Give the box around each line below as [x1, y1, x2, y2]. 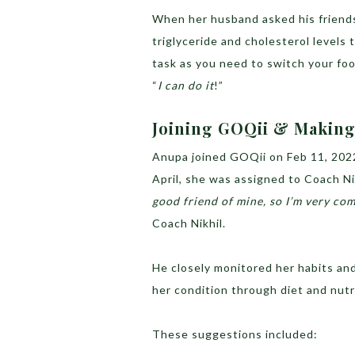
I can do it [158, 78, 214, 93]
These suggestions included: [152, 327, 321, 342]
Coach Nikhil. [152, 216, 229, 231]
